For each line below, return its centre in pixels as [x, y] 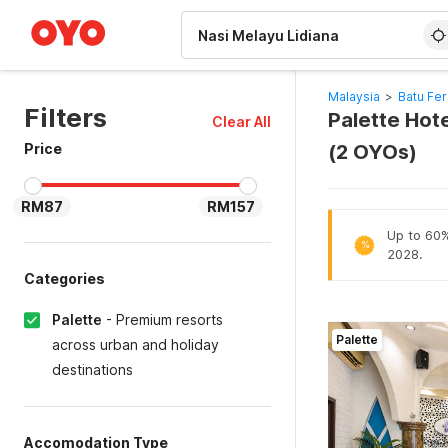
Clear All [241, 121]
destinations [92, 369]
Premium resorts [169, 319]
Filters [65, 117]
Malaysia [353, 96]
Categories [64, 278]
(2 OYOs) [372, 152]
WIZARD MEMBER [89, 10]
